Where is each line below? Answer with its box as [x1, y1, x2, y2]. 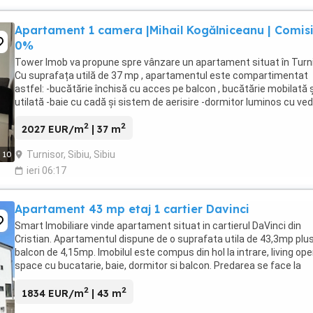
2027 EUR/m [22, 123, 84, 136]
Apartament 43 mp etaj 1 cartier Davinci [15, 202, 249, 217]
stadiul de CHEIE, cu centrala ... [15, 273, 150, 285]
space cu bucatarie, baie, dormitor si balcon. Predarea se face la [15, 260, 301, 272]
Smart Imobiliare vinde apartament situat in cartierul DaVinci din [15, 220, 301, 232]
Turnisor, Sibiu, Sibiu [27, 149, 115, 161]
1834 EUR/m [22, 286, 84, 300]
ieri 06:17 [27, 165, 66, 177]
